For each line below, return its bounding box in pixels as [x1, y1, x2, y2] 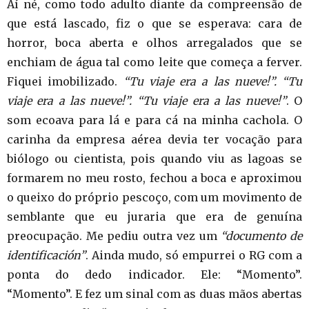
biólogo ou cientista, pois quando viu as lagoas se [7, 152, 302, 166]
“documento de [221, 229, 303, 243]
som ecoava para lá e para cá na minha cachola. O [7, 113, 302, 127]
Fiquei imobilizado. [7, 74, 123, 88]
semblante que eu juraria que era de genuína [7, 210, 302, 223]
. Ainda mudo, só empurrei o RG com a [86, 248, 302, 262]
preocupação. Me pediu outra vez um [7, 229, 221, 243]
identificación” [7, 248, 86, 262]
